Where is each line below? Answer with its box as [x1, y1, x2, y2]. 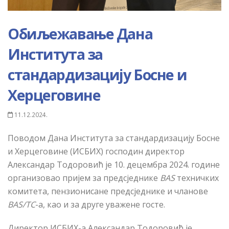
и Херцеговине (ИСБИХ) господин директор [8, 146, 185, 157]
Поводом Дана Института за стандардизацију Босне [8, 132, 220, 144]
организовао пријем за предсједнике [8, 172, 160, 184]
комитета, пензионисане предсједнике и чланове [8, 186, 208, 197]
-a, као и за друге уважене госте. [35, 199, 165, 211]
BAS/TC [8, 199, 35, 211]
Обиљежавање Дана [8, 24, 153, 44]
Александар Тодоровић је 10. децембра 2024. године [8, 159, 220, 171]
